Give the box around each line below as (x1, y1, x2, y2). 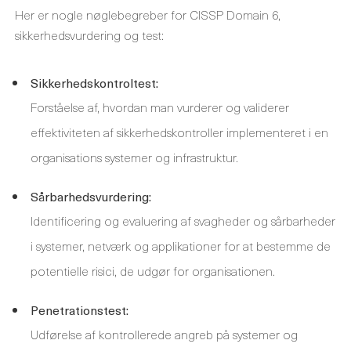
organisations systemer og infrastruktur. (31, 147, 238, 166)
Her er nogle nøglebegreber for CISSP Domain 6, (15, 5, 280, 24)
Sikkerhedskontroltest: (31, 73, 158, 92)
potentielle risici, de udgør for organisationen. (31, 261, 275, 280)
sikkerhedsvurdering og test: (15, 25, 164, 44)
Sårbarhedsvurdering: (31, 186, 151, 205)
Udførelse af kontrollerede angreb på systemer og (31, 324, 298, 343)
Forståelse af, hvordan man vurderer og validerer (31, 97, 289, 116)
